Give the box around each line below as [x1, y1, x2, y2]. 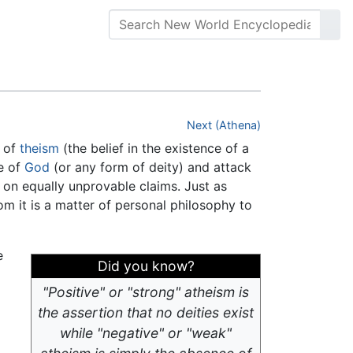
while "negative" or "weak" [60, 325, 232, 342]
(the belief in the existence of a [59, 140, 249, 157]
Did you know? [97, 258, 195, 275]
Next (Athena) [187, 118, 261, 132]
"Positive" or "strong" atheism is [43, 284, 249, 301]
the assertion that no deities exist [38, 304, 254, 321]
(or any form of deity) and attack [50, 159, 251, 176]
